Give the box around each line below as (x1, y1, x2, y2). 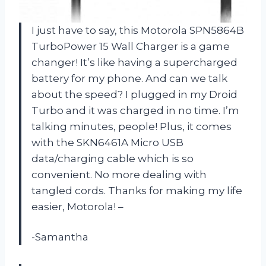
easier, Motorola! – (31, 200, 123, 213)
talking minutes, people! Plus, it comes (31, 120, 232, 132)
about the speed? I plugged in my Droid (31, 88, 237, 100)
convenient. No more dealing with (31, 168, 207, 180)
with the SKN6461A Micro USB (31, 136, 183, 148)
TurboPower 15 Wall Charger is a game (31, 40, 230, 52)
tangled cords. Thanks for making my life (31, 184, 242, 197)
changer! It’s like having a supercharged (31, 56, 237, 68)
